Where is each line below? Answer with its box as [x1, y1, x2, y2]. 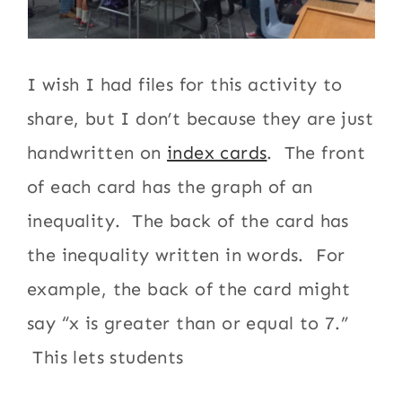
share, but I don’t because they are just [27, 108, 374, 129]
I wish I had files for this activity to [27, 74, 343, 95]
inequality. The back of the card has [27, 210, 349, 232]
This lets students [27, 346, 184, 368]
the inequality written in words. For [27, 244, 345, 266]
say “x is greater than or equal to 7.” [27, 312, 349, 334]
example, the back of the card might [27, 278, 351, 300]
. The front [267, 142, 366, 163]
